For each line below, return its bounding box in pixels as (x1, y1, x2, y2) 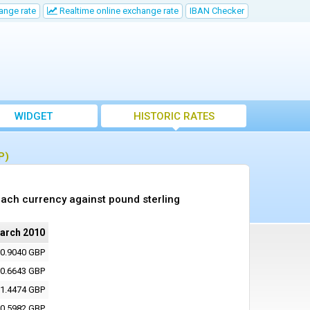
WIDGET (14, 110, 53, 122)
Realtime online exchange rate (57, 6, 179, 16)
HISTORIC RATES (133, 110, 215, 122)
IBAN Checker (190, 6, 244, 16)
